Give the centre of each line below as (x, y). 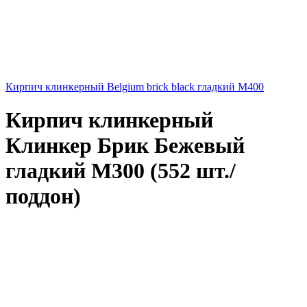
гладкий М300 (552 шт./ (121, 171)
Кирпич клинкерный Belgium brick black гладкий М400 (135, 86)
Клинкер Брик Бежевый (125, 146)
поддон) (43, 196)
